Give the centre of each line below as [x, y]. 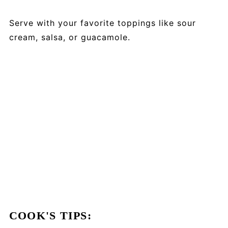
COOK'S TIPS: [50, 216]
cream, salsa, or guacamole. [69, 37]
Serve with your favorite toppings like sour [102, 23]
